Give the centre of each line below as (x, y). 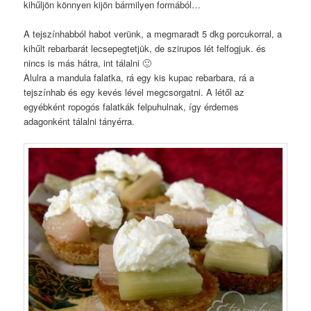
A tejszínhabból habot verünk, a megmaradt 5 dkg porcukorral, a (153, 33)
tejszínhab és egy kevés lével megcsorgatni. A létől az (134, 92)
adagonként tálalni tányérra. (79, 121)
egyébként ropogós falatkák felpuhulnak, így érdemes (132, 106)
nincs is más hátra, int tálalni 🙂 (88, 62)
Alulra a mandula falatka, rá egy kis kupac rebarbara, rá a (139, 77)
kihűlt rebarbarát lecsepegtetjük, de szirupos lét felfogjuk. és (145, 48)
